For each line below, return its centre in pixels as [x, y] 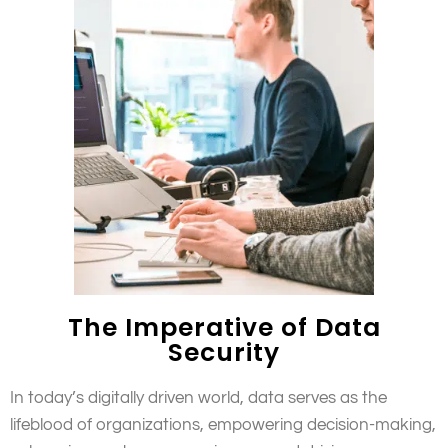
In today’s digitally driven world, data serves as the [198, 398]
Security [224, 353]
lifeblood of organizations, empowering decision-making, [223, 425]
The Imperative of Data [224, 328]
